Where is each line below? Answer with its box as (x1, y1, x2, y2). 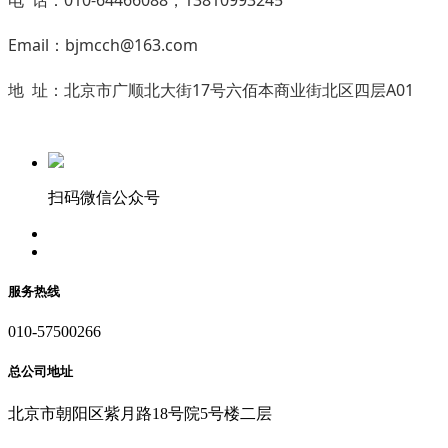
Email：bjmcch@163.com (8, 33, 198, 56)
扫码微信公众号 (48, 188, 160, 206)
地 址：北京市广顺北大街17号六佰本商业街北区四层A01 (8, 78, 414, 101)
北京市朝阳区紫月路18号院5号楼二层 (8, 404, 272, 422)
